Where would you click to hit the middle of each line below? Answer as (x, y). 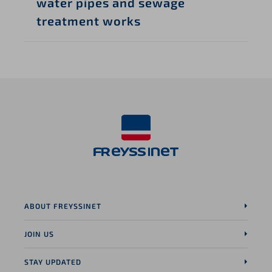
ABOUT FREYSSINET (63, 206)
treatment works (89, 20)
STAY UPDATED (53, 261)
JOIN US (39, 233)
